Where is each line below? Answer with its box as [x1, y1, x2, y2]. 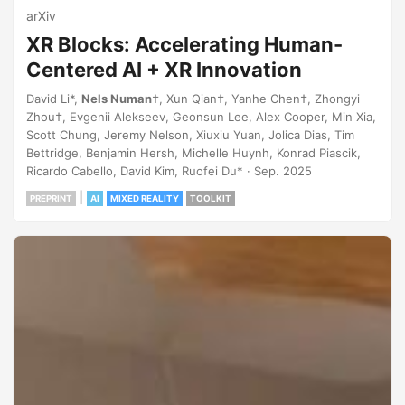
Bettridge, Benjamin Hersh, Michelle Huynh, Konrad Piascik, [26, 145, 361, 160]
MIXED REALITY [110, 193, 179, 203]
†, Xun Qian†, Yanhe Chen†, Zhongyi [152, 90, 360, 106]
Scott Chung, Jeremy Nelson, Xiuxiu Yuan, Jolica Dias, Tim [26, 127, 354, 142]
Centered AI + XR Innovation [26, 57, 302, 81]
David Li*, [26, 90, 81, 106]
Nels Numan [81, 90, 152, 106]
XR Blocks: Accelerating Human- [26, 32, 343, 56]
